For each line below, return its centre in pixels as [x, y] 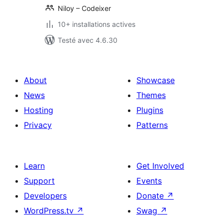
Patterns [152, 125]
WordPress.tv [50, 211]
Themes [151, 95]
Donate [151, 196]
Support [39, 181]
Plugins [150, 110]
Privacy [38, 125]
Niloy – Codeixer [84, 8]
